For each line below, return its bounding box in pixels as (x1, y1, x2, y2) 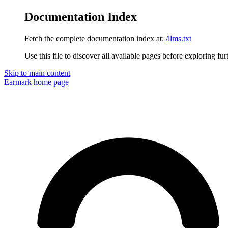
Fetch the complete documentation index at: (24, 34, 164, 43)
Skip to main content (4, 68, 70, 77)
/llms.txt (166, 34, 191, 43)
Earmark (4, 77, 32, 87)
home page (32, 77, 69, 87)
